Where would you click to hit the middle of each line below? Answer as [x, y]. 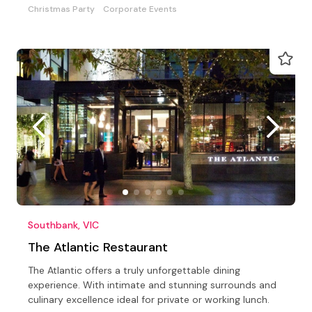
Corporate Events [140, 9]
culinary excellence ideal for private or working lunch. [149, 299]
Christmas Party [61, 9]
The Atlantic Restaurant [98, 247]
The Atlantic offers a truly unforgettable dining [134, 270]
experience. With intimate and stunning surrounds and [152, 284]
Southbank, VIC [63, 225]
